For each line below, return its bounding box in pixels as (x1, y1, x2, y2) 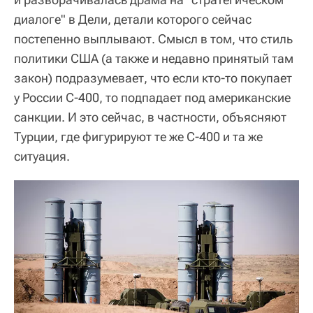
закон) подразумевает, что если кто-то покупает (14, 71, 292, 86)
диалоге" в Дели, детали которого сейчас (14, 12, 252, 27)
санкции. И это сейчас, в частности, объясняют (14, 110, 286, 125)
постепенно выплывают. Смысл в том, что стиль (14, 31, 293, 47)
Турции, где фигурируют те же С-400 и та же (14, 129, 263, 145)
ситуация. (14, 149, 70, 164)
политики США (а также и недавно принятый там (14, 51, 293, 66)
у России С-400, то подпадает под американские (14, 90, 291, 105)
